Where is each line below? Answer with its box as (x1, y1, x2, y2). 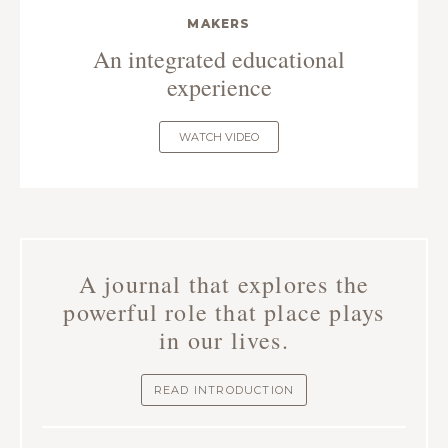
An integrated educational (93, 43, 345, 76)
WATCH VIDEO (179, 130, 259, 145)
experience (166, 71, 272, 104)
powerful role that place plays (63, 296, 385, 329)
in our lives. (159, 324, 289, 357)
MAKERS (187, 16, 251, 32)
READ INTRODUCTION (153, 383, 295, 398)
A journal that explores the (78, 268, 370, 301)
